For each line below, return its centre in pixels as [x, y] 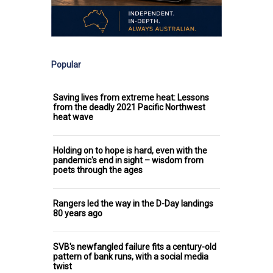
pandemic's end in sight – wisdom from [128, 161]
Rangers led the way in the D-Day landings [133, 204]
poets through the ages [98, 170]
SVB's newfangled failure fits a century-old [135, 247]
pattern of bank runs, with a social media [131, 257]
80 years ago [78, 214]
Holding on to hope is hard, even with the [130, 151]
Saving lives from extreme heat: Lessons [131, 98]
